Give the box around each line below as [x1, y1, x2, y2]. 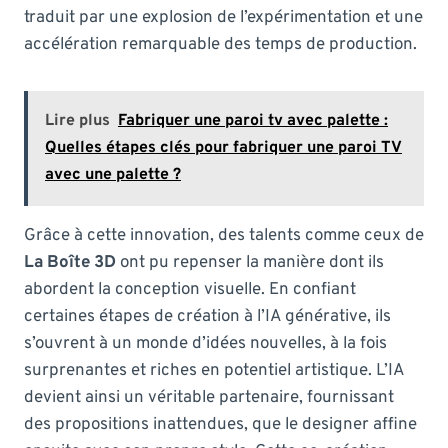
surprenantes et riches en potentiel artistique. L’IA [24, 359, 404, 382]
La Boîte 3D [24, 251, 116, 274]
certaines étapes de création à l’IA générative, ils [24, 305, 391, 328]
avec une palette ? [45, 164, 181, 185]
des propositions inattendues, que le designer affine [24, 413, 417, 436]
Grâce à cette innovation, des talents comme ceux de [24, 224, 424, 247]
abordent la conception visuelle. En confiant [24, 278, 356, 301]
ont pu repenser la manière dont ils [116, 251, 384, 274]
